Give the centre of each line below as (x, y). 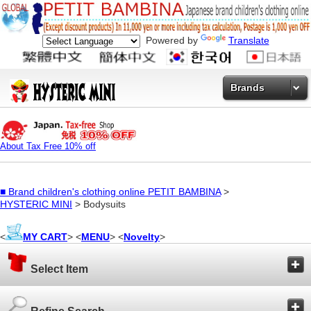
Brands (247, 87)
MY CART (45, 237)
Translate (249, 40)
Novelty (142, 237)
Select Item (58, 269)
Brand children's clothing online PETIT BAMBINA (115, 192)
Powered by (170, 40)
